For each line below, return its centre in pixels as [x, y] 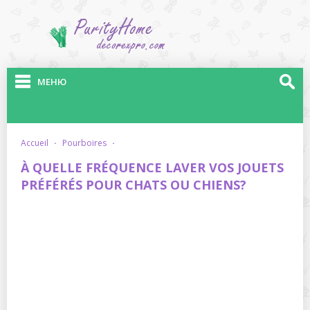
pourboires [87, 143]
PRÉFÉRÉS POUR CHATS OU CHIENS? [134, 185]
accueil [37, 143]
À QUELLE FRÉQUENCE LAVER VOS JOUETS [152, 167]
